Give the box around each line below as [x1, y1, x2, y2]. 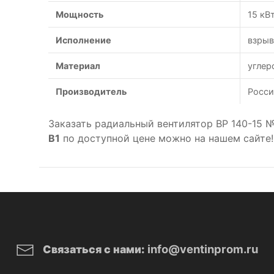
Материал [56, 61, 100, 71]
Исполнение [56, 35, 111, 45]
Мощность [56, 9, 103, 20]
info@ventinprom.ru [147, 242, 258, 256]
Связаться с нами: [43, 243, 145, 256]
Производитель [56, 86, 127, 97]
